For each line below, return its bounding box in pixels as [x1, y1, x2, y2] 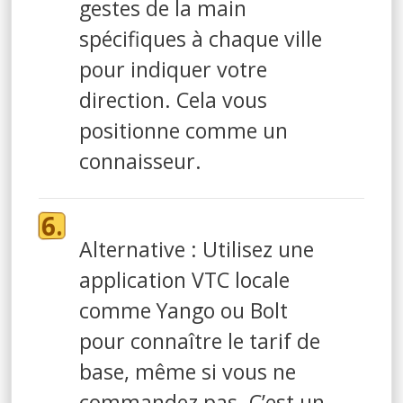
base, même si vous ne [79, 356, 296, 386]
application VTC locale [79, 264, 290, 294]
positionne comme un [79, 115, 288, 145]
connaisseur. [79, 146, 201, 175]
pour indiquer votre [79, 54, 267, 84]
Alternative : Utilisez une [79, 234, 314, 264]
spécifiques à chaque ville [79, 23, 322, 53]
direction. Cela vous [79, 85, 267, 114]
